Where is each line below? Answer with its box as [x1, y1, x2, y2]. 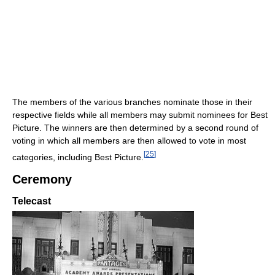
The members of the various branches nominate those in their [12, 97, 252, 107]
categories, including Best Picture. [12, 152, 144, 162]
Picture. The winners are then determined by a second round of [12, 123, 258, 133]
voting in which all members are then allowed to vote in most [12, 136, 246, 146]
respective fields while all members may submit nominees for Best [12, 110, 268, 120]
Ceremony [12, 172, 72, 186]
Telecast [12, 195, 51, 206]
